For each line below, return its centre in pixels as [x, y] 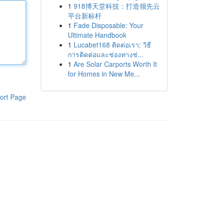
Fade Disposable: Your [108, 25]
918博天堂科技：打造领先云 [116, 6]
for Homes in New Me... [104, 74]
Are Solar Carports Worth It [115, 64]
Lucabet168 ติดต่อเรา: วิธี [112, 45]
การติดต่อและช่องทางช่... [105, 54]
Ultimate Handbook [97, 35]
